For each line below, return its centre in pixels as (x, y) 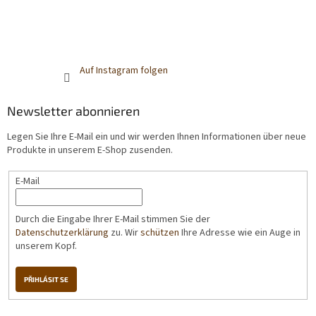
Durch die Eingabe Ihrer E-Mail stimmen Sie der (113, 219)
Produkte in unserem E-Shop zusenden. (90, 150)
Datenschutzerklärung (62, 232)
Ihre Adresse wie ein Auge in (239, 232)
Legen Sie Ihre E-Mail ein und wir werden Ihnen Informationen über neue (157, 136)
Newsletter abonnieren (73, 110)
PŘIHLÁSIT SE (46, 279)
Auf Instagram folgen (123, 70)
